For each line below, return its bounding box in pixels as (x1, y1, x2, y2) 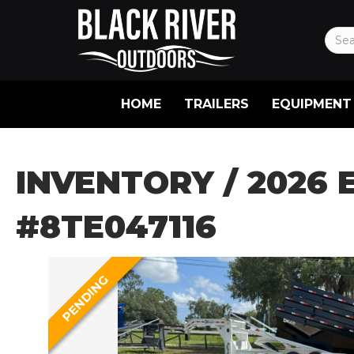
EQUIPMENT (271, 96, 352, 111)
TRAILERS (183, 96, 249, 111)
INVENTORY (16, 162, 214, 201)
